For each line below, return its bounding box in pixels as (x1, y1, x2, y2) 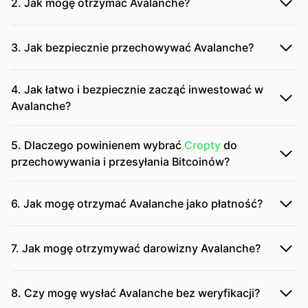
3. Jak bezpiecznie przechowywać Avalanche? (11, 41, 254, 54)
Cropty (184, 138, 221, 152)
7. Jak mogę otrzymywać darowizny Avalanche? (11, 241, 261, 255)
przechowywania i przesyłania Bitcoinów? (11, 155, 230, 168)
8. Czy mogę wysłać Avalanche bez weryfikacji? (11, 286, 260, 300)
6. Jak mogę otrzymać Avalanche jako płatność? (11, 197, 263, 210)
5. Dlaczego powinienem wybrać (11, 138, 184, 152)
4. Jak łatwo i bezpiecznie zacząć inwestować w (11, 82, 263, 96)
